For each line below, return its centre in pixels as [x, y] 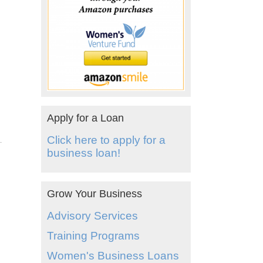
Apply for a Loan [85, 118]
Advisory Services [92, 216]
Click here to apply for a [106, 140]
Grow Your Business [94, 194]
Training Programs [93, 236]
